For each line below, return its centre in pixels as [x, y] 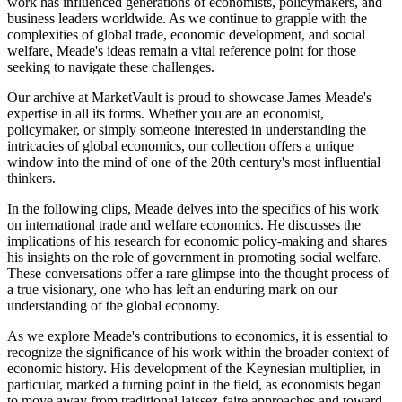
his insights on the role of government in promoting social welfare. [194, 258]
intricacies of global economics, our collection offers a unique [180, 146]
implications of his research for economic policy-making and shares [197, 241]
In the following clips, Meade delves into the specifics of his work [193, 209]
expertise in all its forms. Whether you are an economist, [166, 114]
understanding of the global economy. [114, 306]
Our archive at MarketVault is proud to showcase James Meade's [189, 98]
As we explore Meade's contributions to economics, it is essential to [197, 336]
